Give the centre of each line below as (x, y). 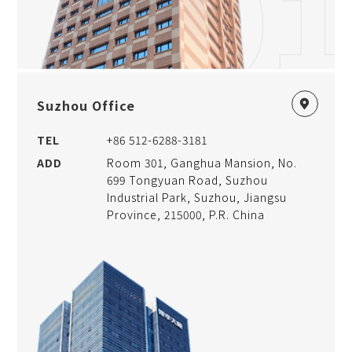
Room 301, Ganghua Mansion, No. (202, 163)
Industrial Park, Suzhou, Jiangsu (196, 198)
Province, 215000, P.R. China (185, 215)
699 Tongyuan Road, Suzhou (187, 180)
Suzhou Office (86, 106)
